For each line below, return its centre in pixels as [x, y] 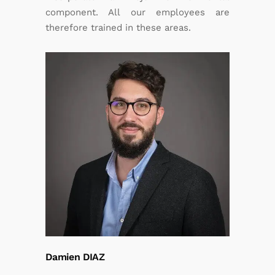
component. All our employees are [137, 12]
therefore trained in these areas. [118, 27]
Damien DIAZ [75, 257]
